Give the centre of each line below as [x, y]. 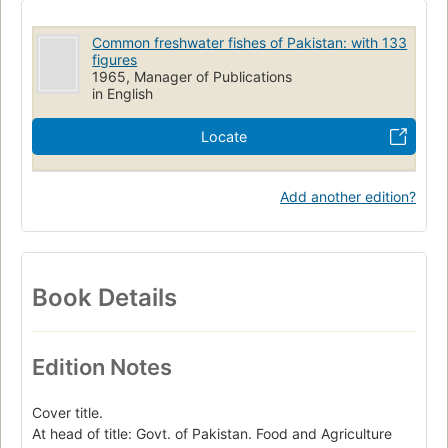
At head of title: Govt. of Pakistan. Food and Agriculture [212, 434]
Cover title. [67, 413]
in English [123, 93]
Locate [224, 136]
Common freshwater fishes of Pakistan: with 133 [250, 42]
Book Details [104, 297]
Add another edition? [348, 196]
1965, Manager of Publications [192, 76]
